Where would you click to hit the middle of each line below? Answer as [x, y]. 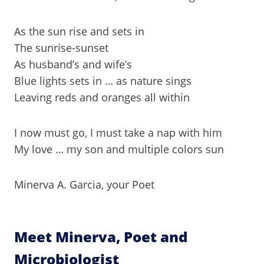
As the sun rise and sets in [79, 31]
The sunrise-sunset [61, 48]
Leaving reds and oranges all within [102, 97]
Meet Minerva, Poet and [101, 237]
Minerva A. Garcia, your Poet [84, 184]
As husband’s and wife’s [73, 64]
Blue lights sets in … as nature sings [103, 81]
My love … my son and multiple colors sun [119, 149]
